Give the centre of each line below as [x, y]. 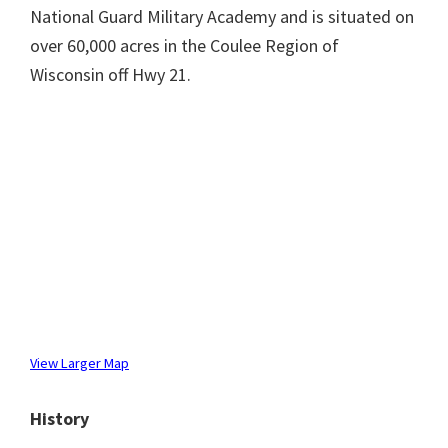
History [59, 418]
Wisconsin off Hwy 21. [110, 74]
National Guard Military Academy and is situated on [222, 16]
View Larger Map [79, 363]
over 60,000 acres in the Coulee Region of [186, 45]
